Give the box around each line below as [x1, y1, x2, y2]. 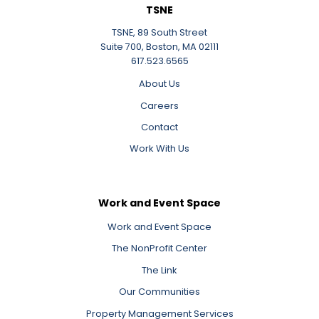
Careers [140, 98, 179, 113]
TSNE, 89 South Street [112, 26, 207, 39]
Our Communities [119, 285, 200, 299]
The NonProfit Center [112, 241, 207, 256]
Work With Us [130, 142, 189, 156]
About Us [139, 77, 180, 91]
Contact [141, 120, 178, 134]
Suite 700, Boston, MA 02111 [100, 41, 219, 53]
